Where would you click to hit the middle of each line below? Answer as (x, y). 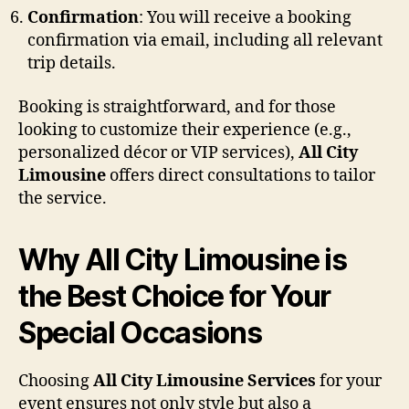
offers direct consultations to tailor (241, 175)
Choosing (56, 381)
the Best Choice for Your (175, 296)
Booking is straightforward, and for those (177, 107)
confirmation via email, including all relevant (205, 41)
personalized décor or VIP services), (158, 152)
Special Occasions (140, 332)
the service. (63, 198)
